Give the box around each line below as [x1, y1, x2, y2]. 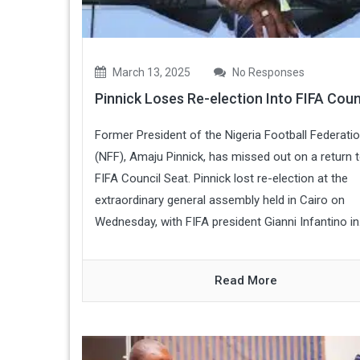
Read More [215, 272, 278, 288]
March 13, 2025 [110, 65, 190, 79]
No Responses [230, 65, 305, 79]
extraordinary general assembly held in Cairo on [95, 192, 345, 207]
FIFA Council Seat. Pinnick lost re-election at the [95, 170, 348, 186]
